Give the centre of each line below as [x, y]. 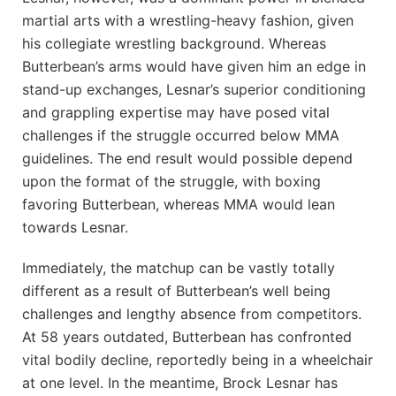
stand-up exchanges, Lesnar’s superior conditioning [194, 89]
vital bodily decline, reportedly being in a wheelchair [198, 360]
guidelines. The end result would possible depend [187, 158]
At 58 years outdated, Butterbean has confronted [187, 337]
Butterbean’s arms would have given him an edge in [194, 66]
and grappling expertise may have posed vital [176, 112]
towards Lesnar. [75, 227]
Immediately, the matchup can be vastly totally [179, 268]
